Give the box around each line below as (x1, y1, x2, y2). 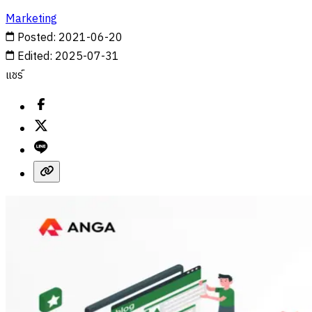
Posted (17, 28, 53, 47)
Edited (17, 47, 49, 66)
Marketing (6, 9, 57, 29)
